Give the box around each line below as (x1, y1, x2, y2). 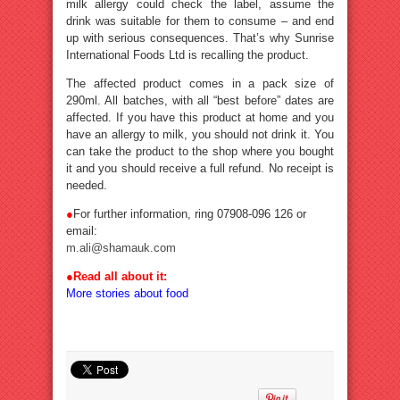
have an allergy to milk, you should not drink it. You (66, 128, 334, 141)
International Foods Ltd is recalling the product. (66, 48, 309, 62)
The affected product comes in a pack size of (66, 77, 334, 90)
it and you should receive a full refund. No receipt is (66, 162, 334, 175)
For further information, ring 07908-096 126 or (73, 207, 306, 221)
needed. (66, 179, 107, 192)
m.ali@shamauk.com (66, 241, 176, 254)
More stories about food (66, 287, 188, 300)
